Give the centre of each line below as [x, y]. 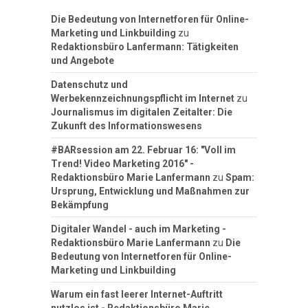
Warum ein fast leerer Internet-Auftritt [137, 295]
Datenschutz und [89, 85]
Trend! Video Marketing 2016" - [122, 164]
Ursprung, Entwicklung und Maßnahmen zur [150, 191]
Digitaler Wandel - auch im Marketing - [139, 229]
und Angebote [82, 61]
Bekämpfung [80, 205]
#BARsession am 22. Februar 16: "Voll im [143, 150]
